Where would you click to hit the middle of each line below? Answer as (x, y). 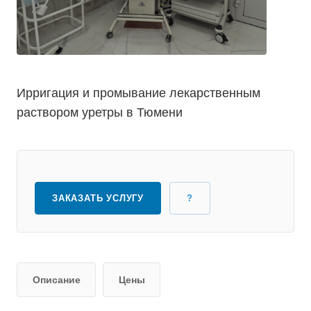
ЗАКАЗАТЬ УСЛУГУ (98, 198)
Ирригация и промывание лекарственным (138, 93)
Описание (57, 280)
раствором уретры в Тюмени (100, 112)
